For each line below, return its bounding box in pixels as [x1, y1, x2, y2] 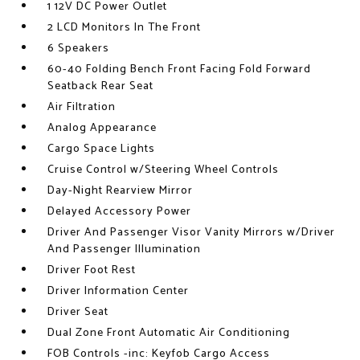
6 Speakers [47, 39, 110, 58]
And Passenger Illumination [47, 240, 202, 259]
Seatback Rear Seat [47, 77, 154, 96]
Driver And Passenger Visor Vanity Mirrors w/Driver [47, 223, 336, 242]
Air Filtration [47, 98, 117, 117]
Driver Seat [47, 303, 109, 321]
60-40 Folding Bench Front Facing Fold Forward [47, 60, 312, 79]
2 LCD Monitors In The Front [47, 18, 202, 37]
